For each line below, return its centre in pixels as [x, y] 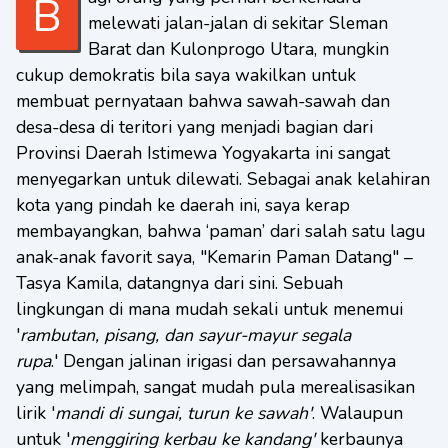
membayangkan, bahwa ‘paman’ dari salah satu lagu [220, 231]
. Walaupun [357, 413]
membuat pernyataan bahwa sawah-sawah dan [203, 101]
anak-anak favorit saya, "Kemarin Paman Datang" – [214, 257]
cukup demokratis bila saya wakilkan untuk [186, 75]
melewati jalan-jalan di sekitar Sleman [238, 23]
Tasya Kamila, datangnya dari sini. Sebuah [179, 283]
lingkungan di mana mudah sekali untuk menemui [209, 309]
